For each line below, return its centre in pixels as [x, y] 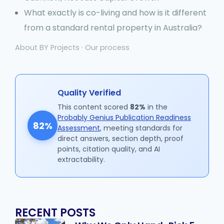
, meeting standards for [141, 128]
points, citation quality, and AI [109, 149]
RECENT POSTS [55, 212]
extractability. [81, 159]
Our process [107, 47]
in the [156, 107]
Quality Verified [89, 92]
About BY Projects [47, 47]
